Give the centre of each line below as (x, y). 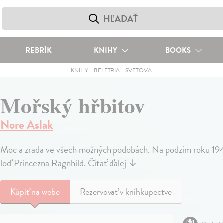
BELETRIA (107, 70)
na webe (45, 191)
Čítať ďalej (108, 163)
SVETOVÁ (139, 70)
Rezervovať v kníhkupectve (125, 191)
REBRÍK (38, 50)
